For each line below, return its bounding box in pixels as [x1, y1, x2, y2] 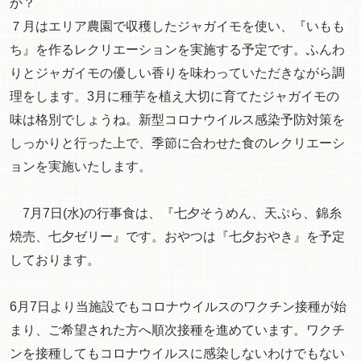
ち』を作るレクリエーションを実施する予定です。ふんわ [9, 42, 345, 56]
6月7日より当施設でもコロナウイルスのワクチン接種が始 [9, 299, 346, 313]
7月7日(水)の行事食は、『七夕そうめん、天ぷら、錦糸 [9, 205, 342, 220]
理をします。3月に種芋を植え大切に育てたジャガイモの [9, 89, 339, 103]
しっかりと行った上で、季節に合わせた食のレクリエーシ [9, 135, 345, 150]
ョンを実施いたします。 [9, 159, 151, 173]
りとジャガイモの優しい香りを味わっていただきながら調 [9, 65, 345, 80]
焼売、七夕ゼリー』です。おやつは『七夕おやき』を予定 [9, 229, 345, 243]
